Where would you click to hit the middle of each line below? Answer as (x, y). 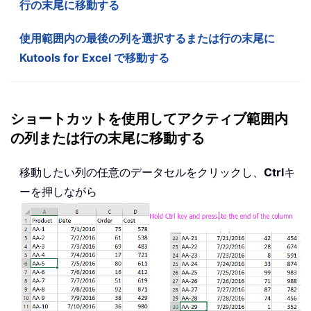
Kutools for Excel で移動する (94, 58)
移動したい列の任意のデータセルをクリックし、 (142, 173)
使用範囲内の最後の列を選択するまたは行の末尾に (147, 39)
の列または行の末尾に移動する (108, 139)
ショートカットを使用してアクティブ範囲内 (149, 119)
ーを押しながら (58, 192)
